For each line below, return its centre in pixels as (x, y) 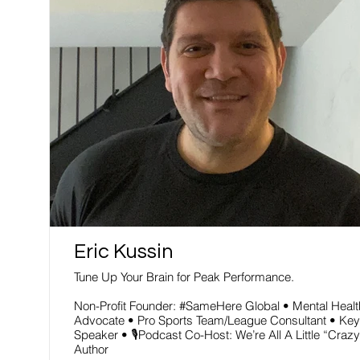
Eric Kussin (124, 252)
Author (91, 349)
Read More (150, 21)
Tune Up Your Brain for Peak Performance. (184, 277)
